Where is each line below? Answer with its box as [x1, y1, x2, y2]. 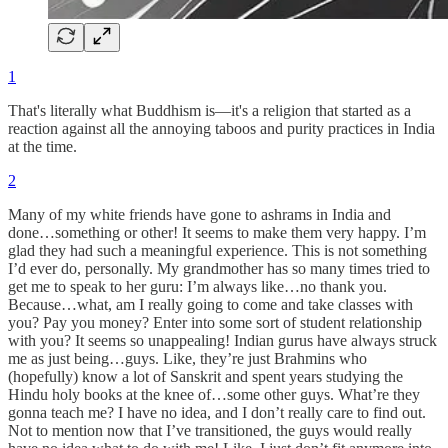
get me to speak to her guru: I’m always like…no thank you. [8, 278, 387, 296]
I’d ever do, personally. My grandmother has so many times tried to [8, 260, 430, 278]
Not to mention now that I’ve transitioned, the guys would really [8, 422, 412, 440]
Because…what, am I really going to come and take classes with [8, 296, 413, 314]
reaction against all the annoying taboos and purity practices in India [8, 120, 435, 138]
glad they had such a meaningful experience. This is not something [8, 242, 427, 260]
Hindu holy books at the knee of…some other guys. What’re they [8, 386, 420, 404]
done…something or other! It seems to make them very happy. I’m [8, 224, 426, 242]
